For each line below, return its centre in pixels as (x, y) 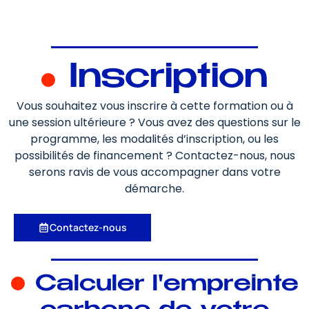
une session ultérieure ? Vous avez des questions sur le (154, 122)
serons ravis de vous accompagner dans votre (154, 172)
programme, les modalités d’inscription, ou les (154, 139)
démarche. (154, 189)
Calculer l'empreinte (163, 285)
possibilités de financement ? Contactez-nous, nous (154, 156)
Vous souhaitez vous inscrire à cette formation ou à (154, 106)
